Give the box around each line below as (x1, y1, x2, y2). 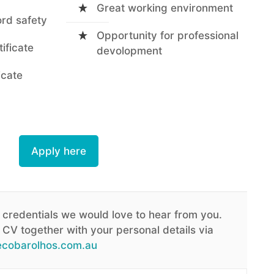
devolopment (97, 45, 162, 57)
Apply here (31, 145, 86, 157)
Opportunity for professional (97, 29, 239, 42)
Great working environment (97, 2, 233, 14)
